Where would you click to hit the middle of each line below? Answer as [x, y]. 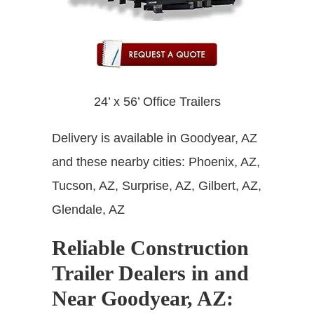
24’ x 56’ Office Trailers [157, 101]
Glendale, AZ [88, 209]
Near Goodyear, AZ [139, 298]
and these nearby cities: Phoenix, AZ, [156, 162]
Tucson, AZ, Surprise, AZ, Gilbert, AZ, [157, 185]
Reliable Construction [150, 247]
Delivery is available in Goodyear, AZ [155, 138]
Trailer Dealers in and [150, 273]
